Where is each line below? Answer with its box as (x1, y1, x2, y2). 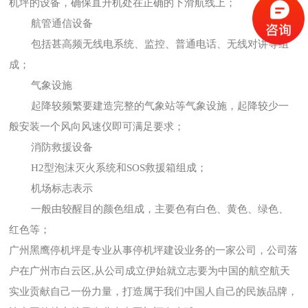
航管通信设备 (9, 17, 93, 29)
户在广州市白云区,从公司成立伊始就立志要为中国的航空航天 (9, 265, 291, 276)
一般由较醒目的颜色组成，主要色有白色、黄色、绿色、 (9, 203, 289, 214)
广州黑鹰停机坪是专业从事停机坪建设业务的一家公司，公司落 (9, 244, 298, 256)
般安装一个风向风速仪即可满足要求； (9, 120, 185, 132)
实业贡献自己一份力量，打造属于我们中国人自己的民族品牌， (9, 285, 298, 297)
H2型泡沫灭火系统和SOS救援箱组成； (9, 162, 208, 173)
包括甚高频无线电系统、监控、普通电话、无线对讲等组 (9, 38, 289, 49)
